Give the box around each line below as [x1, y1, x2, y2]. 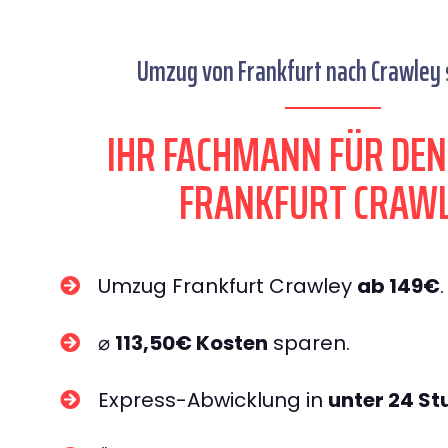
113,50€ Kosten [115, 329, 268, 357]
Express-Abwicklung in [98, 386, 328, 414]
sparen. [268, 329, 350, 357]
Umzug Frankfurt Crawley [98, 272, 357, 300]
